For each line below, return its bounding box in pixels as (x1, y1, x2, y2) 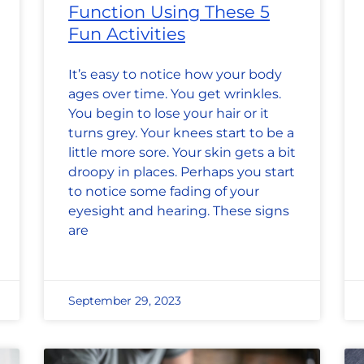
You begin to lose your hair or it (68, 106, 269, 122)
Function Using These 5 (68, 2, 270, 23)
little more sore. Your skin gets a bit (68, 145, 296, 161)
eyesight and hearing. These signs (68, 203, 289, 219)
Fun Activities (68, 24, 185, 45)
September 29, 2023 (68, 293, 181, 309)
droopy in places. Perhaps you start (68, 164, 295, 180)
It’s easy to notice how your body (68, 67, 282, 83)
